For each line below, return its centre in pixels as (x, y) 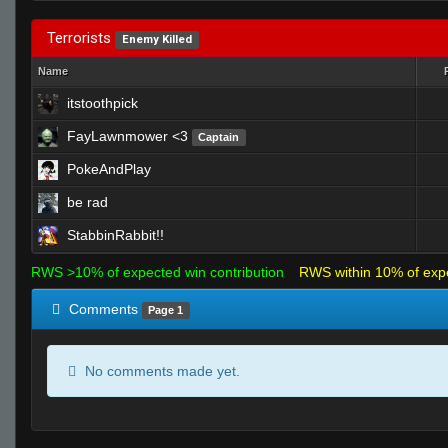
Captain (219, 137)
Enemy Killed (156, 39)
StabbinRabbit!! (115, 235)
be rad (87, 202)
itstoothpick (102, 103)
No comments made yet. (160, 371)
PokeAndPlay (109, 169)
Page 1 (166, 310)
